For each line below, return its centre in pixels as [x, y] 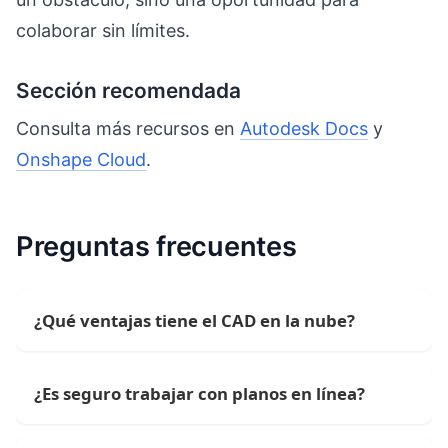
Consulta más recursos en [128, 128]
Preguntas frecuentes [156, 247]
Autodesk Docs [304, 128]
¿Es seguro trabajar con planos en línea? [199, 394]
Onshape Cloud [81, 159]
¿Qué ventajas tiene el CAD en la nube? [194, 321]
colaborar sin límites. [103, 31]
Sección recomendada [128, 91]
